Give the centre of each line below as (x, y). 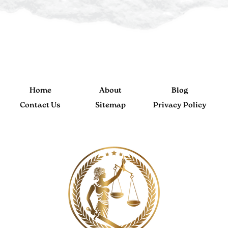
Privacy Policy (180, 106)
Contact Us (40, 106)
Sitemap (110, 106)
